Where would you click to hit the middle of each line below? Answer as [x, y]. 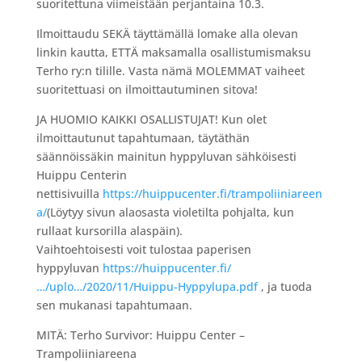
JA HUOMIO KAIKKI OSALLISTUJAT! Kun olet [151, 120]
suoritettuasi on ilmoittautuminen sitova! [148, 90]
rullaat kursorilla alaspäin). [111, 231]
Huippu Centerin [81, 175]
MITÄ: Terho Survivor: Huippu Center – [140, 335]
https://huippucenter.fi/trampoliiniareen [212, 194]
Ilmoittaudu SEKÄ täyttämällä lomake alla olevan [167, 34]
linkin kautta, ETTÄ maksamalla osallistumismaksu [173, 53]
